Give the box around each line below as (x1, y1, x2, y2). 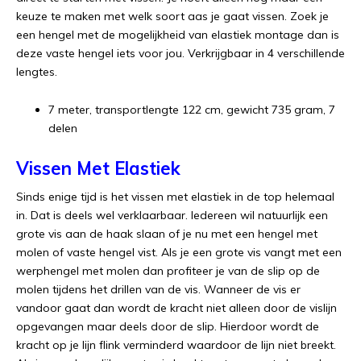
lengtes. (16, 64, 57, 79)
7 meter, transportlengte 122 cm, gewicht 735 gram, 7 (48, 102, 335, 117)
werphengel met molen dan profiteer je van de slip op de (16, 263, 320, 278)
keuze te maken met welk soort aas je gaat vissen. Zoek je (16, 9, 329, 23)
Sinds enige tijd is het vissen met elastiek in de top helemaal (16, 189, 334, 204)
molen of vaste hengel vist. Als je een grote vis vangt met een (16, 245, 342, 259)
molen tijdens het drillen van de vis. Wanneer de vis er (16, 282, 301, 297)
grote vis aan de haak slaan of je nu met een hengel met (16, 226, 317, 241)
